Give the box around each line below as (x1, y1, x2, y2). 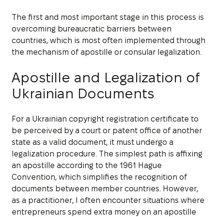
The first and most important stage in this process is (12, 13, 204, 21)
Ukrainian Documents (12, 86, 154, 101)
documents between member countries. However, (12, 184, 198, 193)
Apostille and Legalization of (12, 70, 200, 85)
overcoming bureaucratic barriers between (12, 24, 171, 33)
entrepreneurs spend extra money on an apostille (12, 207, 196, 216)
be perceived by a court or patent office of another (12, 126, 202, 135)
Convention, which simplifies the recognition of (12, 172, 187, 181)
